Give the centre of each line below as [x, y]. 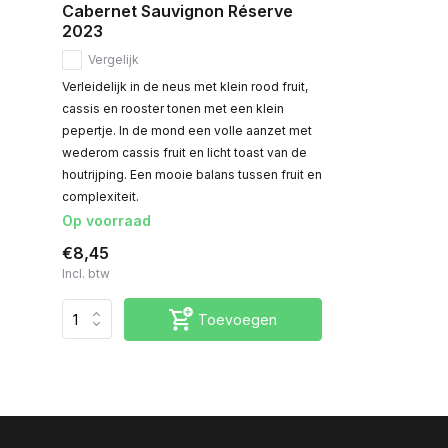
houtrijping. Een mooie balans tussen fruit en [192, 174]
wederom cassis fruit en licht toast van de [184, 152]
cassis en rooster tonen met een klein [173, 108]
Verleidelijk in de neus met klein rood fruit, [185, 86]
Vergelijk [113, 59]
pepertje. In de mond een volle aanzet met [187, 130]
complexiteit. [100, 196]
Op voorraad [106, 220]
